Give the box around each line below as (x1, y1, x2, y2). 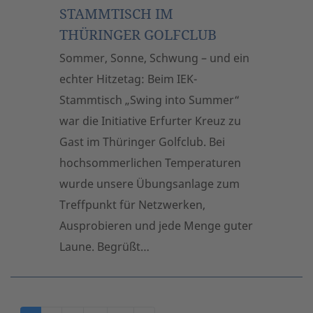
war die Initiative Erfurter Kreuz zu (59, 113, 241, 129)
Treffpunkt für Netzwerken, (59, 197, 205, 212)
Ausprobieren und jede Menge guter (59, 218, 253, 233)
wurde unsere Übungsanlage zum (59, 176, 240, 191)
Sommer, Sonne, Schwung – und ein (59, 50, 249, 66)
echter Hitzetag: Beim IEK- (59, 71, 197, 87)
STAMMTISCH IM (59, 3, 173, 23)
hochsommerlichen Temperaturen (59, 155, 241, 170)
